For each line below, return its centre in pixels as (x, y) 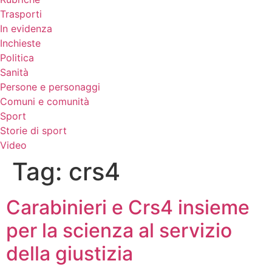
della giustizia (70, 253)
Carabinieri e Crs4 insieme (128, 207)
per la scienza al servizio (119, 230)
